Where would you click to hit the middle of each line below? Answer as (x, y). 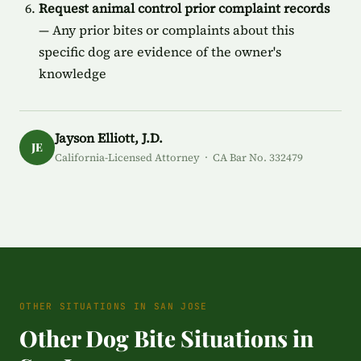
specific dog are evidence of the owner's (160, 52)
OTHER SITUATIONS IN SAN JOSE (114, 306)
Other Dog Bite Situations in (166, 338)
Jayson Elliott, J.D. (109, 138)
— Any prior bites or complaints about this (166, 30)
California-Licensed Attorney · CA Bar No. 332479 (179, 158)
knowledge (73, 73)
